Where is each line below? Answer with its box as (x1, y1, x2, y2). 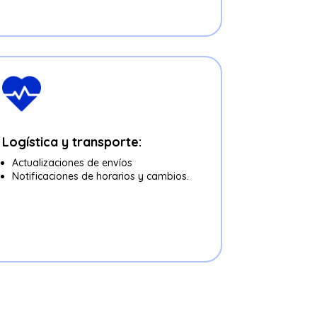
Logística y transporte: (1, 134, 142, 151)
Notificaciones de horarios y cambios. (11, 170, 189, 183)
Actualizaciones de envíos (11, 156, 132, 170)
